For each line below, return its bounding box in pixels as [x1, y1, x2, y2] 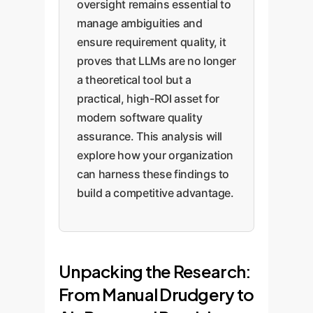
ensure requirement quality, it [77, 35, 226, 49]
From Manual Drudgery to [59, 284, 254, 305]
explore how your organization [77, 148, 234, 162]
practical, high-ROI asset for [77, 92, 220, 105]
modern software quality [77, 110, 203, 124]
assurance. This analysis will [77, 129, 223, 143]
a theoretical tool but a [77, 73, 191, 87]
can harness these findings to [77, 167, 230, 181]
